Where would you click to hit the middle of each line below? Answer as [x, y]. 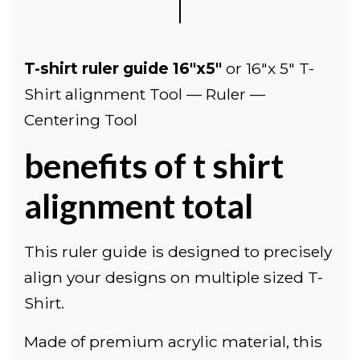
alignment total [139, 205]
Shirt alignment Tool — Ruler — [145, 94]
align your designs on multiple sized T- [174, 277]
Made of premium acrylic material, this [173, 341]
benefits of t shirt [154, 165]
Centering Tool [81, 119]
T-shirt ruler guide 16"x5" [125, 68]
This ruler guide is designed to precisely [178, 251]
